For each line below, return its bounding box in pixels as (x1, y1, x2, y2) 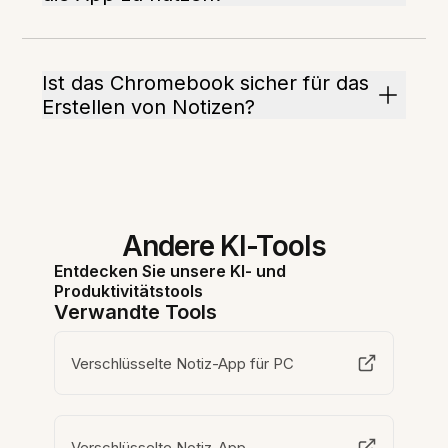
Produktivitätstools (54, 281, 204, 302)
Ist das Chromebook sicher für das (42, 71, 370, 96)
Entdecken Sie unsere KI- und (54, 261, 287, 282)
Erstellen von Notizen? (42, 95, 256, 120)
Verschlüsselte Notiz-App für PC (71, 353, 296, 373)
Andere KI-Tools (121, 229, 327, 264)
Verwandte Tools (54, 300, 218, 325)
